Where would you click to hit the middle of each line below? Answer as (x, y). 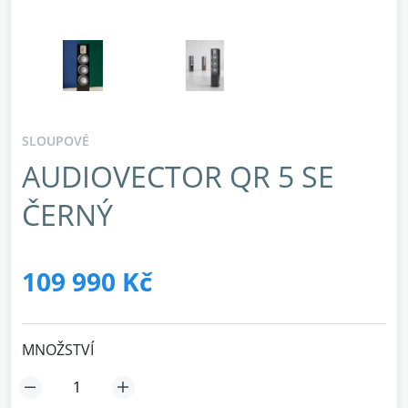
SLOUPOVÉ (56, 141)
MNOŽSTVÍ (58, 350)
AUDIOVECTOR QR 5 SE (178, 176)
